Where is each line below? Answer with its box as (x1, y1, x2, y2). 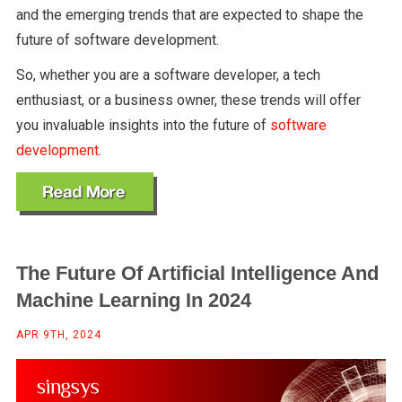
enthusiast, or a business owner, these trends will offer (15, 92, 361, 109)
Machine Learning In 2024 (15, 289, 251, 312)
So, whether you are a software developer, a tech (15, 66, 320, 84)
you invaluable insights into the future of (15, 117, 270, 135)
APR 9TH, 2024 (15, 328, 101, 342)
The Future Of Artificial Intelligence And (15, 262, 379, 285)
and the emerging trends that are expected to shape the (15, 6, 363, 24)
